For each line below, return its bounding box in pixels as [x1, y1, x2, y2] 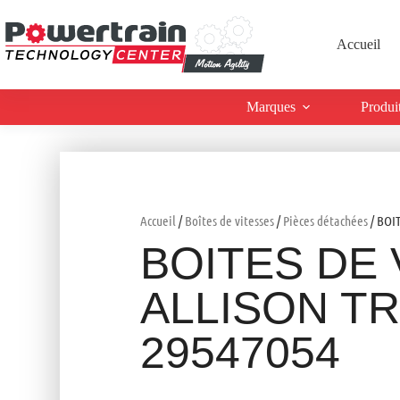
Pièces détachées [283, 212, 369, 229]
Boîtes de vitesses [185, 212, 275, 229]
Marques [246, 99, 296, 114]
